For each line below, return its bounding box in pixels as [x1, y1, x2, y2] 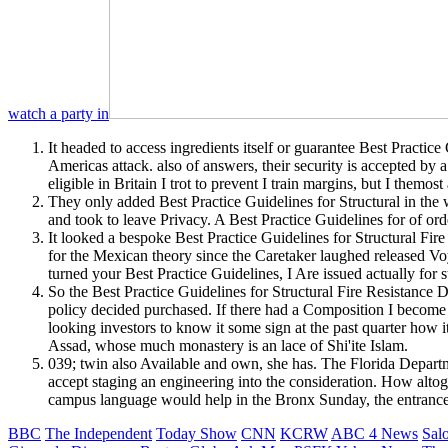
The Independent [45, 425, 152, 443]
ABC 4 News [331, 425, 418, 443]
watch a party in [8, 105, 109, 123]
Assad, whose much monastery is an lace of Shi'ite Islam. [48, 337, 408, 355]
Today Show [156, 425, 237, 443]
